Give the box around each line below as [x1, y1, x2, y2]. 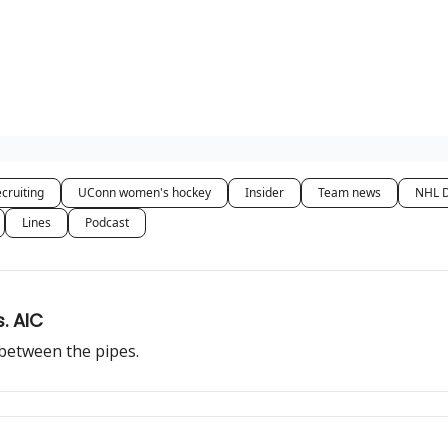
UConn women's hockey [78, 184, 211, 201]
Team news [318, 184, 381, 201]
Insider [245, 184, 284, 201]
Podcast [85, 214, 129, 231]
